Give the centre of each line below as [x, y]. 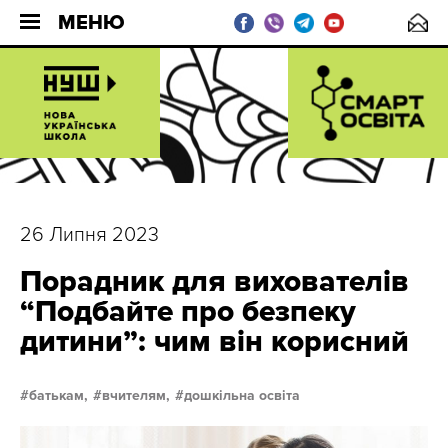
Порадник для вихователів [214, 281]
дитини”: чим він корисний [214, 341]
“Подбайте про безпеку [188, 311]
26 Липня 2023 [89, 235]
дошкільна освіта [242, 395]
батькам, [58, 395]
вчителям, [136, 395]
